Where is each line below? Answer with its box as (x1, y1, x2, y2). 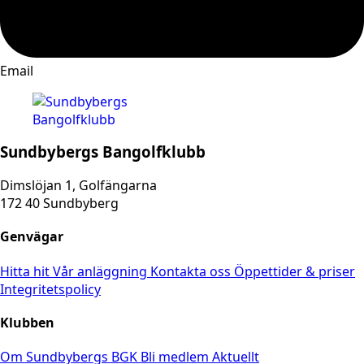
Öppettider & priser (234, 262, 355, 280)
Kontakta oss (150, 262, 234, 280)
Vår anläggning (53, 262, 150, 280)
